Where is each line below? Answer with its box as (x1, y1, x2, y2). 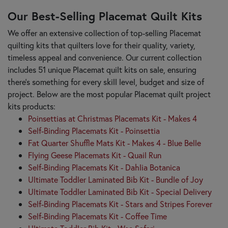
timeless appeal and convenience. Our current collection (8, 51, 202, 63)
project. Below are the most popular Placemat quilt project (8, 88, 211, 99)
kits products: (8, 100, 55, 111)
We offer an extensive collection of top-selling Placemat (8, 27, 201, 38)
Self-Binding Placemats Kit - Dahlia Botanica (28, 161, 180, 173)
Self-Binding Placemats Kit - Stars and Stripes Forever (28, 198, 212, 209)
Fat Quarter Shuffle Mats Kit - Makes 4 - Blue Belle (28, 137, 201, 148)
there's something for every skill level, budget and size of (8, 76, 204, 87)
